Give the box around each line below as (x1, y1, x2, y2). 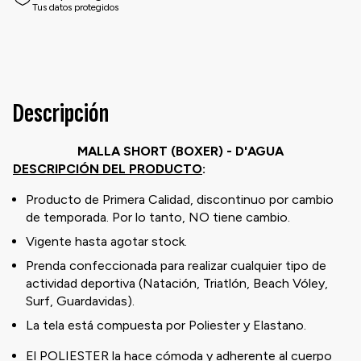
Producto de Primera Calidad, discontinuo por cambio (26, 191, 334, 207)
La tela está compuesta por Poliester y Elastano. (26, 317, 309, 333)
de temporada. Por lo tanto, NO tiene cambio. (26, 209, 290, 225)
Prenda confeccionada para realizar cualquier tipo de (26, 257, 326, 273)
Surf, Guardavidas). (26, 293, 135, 309)
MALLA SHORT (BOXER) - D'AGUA (77, 143, 284, 159)
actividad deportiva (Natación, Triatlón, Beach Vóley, (26, 275, 328, 291)
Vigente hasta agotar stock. (26, 233, 187, 249)
